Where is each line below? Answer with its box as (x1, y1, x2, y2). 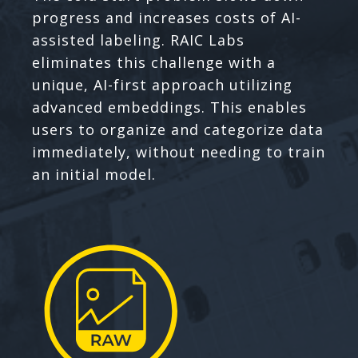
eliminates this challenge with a (32, 52, 276, 72)
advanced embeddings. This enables (32, 97, 307, 117)
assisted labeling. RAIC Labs (32, 30, 245, 50)
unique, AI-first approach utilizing (32, 74, 292, 94)
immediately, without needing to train (32, 141, 325, 161)
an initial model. (32, 164, 156, 184)
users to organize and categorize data (32, 119, 324, 139)
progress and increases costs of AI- (32, 7, 301, 27)
